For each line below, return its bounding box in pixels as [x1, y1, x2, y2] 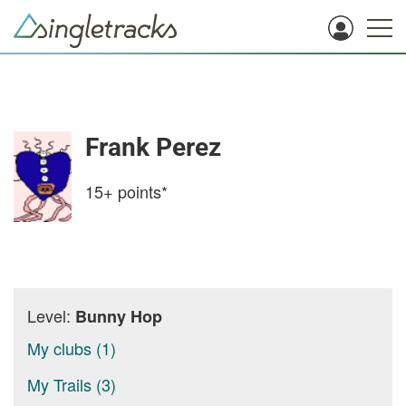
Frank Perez [85, 132, 221, 162]
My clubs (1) [27, 336, 116, 360]
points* [113, 179, 168, 203]
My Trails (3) [27, 372, 116, 396]
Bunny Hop [75, 304, 162, 328]
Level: [27, 304, 75, 327]
